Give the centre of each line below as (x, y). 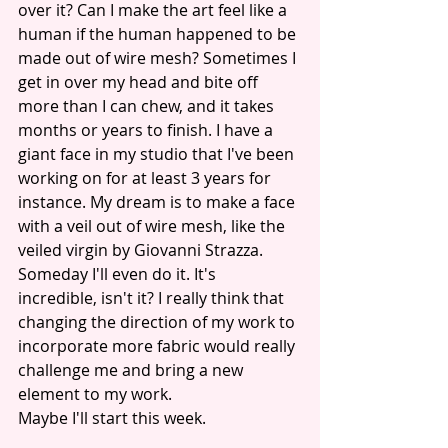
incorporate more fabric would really (158, 346)
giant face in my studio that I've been (158, 154)
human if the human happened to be (159, 34)
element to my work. (95, 394)
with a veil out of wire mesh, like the (153, 226)
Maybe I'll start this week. (116, 418)
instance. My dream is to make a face (158, 202)
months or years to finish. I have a (147, 130)
